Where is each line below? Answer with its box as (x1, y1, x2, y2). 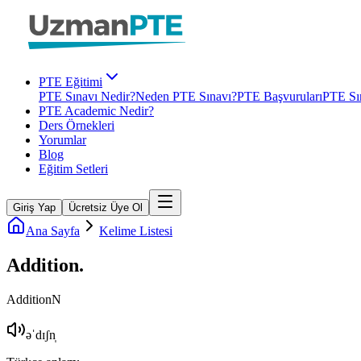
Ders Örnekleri (39, 118, 114, 132)
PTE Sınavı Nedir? (39, 89, 135, 103)
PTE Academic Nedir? (39, 104, 154, 118)
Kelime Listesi (99, 224, 172, 238)
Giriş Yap (13, 201, 56, 214)
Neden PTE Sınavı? (135, 89, 237, 103)
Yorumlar (39, 133, 86, 147)
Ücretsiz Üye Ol (68, 201, 143, 214)
